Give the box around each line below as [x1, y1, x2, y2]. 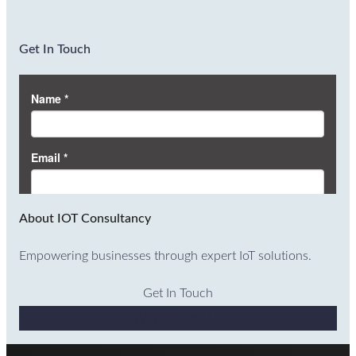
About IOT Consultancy [19, 212, 152, 226]
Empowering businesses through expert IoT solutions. [19, 250, 312, 263]
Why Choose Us [133, 311, 223, 325]
